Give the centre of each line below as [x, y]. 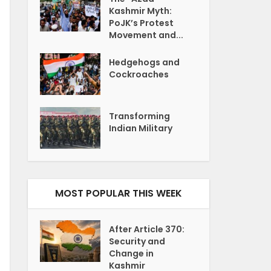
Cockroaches [139, 74]
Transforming [140, 116]
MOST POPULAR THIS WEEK [119, 193]
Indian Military [141, 128]
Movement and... [146, 35]
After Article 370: [147, 229]
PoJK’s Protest [142, 23]
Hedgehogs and [145, 62]
